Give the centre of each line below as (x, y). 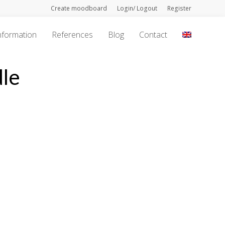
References (72, 35)
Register (179, 8)
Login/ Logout (137, 8)
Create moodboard (79, 8)
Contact (153, 35)
